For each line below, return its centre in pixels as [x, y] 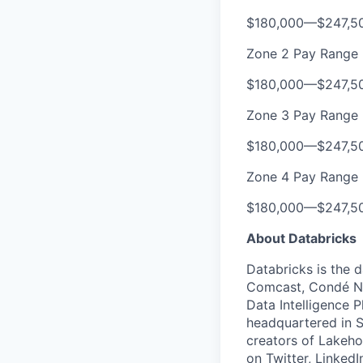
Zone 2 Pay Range [302, 53]
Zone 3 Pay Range [302, 115]
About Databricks [301, 238]
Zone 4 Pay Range [302, 177]
